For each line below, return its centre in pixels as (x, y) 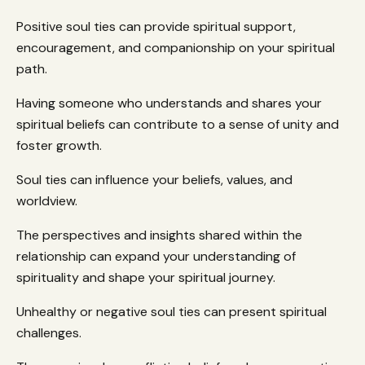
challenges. (51, 333)
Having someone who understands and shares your (169, 103)
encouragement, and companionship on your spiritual (176, 48)
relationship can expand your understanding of (156, 257)
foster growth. (59, 146)
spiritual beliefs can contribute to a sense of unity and (178, 125)
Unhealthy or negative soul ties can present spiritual (172, 312)
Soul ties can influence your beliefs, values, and (154, 180)
